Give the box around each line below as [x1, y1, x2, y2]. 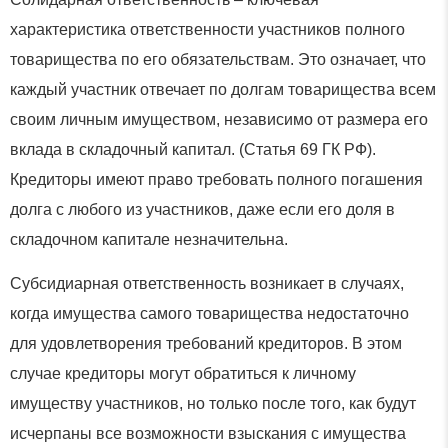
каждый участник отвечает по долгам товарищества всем [10, 80, 436, 98]
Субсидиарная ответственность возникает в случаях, [10, 275, 404, 293]
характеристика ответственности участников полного [10, 20, 405, 38]
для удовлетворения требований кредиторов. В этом [10, 335, 402, 353]
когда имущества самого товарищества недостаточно [10, 305, 409, 323]
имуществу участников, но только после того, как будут [10, 395, 416, 413]
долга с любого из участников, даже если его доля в [10, 200, 395, 218]
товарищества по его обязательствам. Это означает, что [10, 50, 426, 68]
